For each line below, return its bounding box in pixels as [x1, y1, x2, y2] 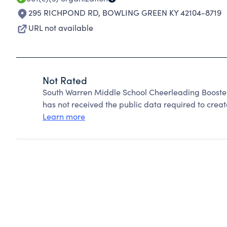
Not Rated [43, 73, 87, 87]
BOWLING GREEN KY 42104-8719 [102, 7, 221, 18]
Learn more [43, 111, 85, 122]
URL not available [28, 22, 93, 33]
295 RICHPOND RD [28, 7, 98, 18]
